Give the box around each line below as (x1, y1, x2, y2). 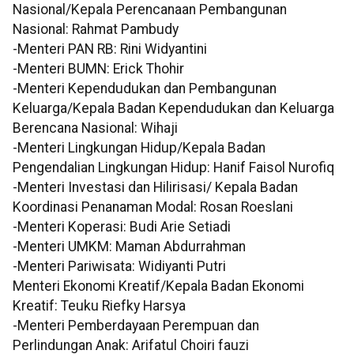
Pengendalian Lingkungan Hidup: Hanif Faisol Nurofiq (13, 160, 334, 176)
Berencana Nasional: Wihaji (13, 120, 178, 137)
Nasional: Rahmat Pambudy (13, 21, 179, 38)
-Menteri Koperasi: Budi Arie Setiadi (13, 219, 231, 235)
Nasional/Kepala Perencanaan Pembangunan (13, 2, 287, 18)
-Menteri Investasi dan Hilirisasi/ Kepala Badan (13, 179, 298, 196)
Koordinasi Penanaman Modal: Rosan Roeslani (13, 199, 293, 216)
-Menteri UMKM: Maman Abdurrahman (13, 239, 246, 255)
